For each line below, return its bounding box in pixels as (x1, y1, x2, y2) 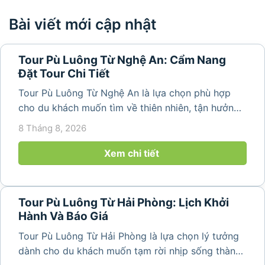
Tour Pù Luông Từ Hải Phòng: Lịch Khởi (18, 196, 229, 210)
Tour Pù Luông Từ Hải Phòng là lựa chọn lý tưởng (18, 230, 239, 242)
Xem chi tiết (104, 147, 161, 160)
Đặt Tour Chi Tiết (18, 66, 109, 80)
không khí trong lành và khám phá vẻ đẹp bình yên (18, 117, 245, 129)
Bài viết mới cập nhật (9, 15, 157, 34)
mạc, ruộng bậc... (18, 146, 95, 159)
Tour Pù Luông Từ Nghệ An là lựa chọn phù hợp (18, 87, 231, 99)
